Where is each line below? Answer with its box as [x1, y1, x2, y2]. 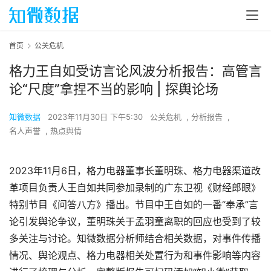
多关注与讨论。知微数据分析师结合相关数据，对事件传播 [9, 232, 261, 245]
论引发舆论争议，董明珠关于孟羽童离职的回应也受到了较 [9, 215, 261, 228]
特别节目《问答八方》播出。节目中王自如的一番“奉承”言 [9, 198, 258, 211]
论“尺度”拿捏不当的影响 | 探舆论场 [9, 81, 218, 97]
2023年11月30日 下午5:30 [48, 112, 145, 122]
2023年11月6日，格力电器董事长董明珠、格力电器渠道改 [9, 165, 261, 177]
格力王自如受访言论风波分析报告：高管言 [9, 63, 262, 79]
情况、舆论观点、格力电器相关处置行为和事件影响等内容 [9, 249, 261, 262]
